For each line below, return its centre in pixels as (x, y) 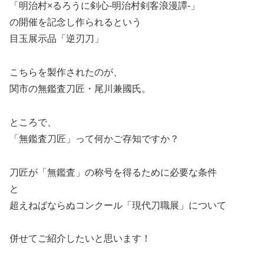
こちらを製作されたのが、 (66, 72)
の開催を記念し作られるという (75, 22)
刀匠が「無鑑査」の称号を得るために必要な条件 (113, 172)
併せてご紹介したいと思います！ (80, 239)
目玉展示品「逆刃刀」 (57, 39)
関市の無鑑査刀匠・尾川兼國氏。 (80, 89)
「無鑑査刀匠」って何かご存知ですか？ (94, 138)
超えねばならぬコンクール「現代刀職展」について (118, 205)
